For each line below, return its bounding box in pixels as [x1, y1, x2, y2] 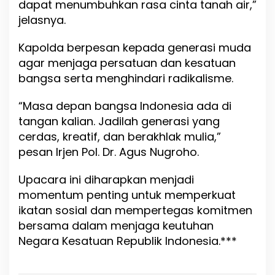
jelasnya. [18, 12, 66, 28]
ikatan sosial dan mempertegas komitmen [18, 203, 252, 219]
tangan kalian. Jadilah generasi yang [18, 114, 220, 130]
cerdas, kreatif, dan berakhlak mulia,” [18, 129, 221, 145]
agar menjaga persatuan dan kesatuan [18, 55, 236, 71]
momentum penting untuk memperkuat [18, 187, 236, 203]
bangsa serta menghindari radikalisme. [18, 71, 233, 87]
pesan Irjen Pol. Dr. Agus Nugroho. [18, 144, 199, 160]
